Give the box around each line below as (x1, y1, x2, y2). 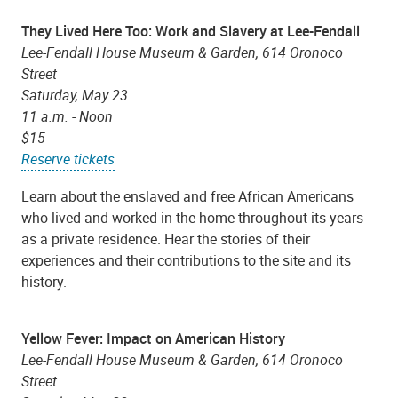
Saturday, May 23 (21, 85, 128, 106)
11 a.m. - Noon (21, 107, 113, 127)
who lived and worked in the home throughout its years (21, 207, 363, 227)
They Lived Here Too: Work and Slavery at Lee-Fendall (21, 21, 363, 42)
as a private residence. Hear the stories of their (21, 228, 310, 249)
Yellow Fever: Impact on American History (21, 328, 289, 348)
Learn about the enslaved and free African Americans (21, 186, 354, 206)
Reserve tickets (21, 149, 115, 170)
